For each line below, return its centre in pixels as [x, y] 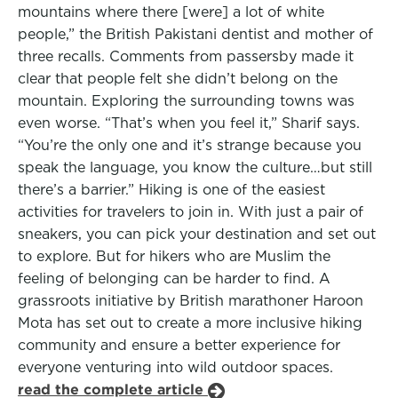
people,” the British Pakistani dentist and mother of [195, 34]
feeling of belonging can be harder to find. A [174, 279]
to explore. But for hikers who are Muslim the [174, 256]
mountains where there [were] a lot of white [171, 12]
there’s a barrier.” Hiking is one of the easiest [171, 190]
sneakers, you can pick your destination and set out [197, 234]
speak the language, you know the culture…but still [195, 167]
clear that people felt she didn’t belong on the [178, 79]
